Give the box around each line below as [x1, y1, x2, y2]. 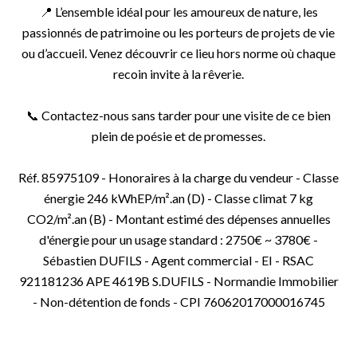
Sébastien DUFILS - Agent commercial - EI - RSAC [43, 253, 314, 268]
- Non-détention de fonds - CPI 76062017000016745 [32, 294, 325, 309]
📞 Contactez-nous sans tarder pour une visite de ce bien [26, 108, 331, 123]
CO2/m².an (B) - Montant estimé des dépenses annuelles [26, 211, 331, 226]
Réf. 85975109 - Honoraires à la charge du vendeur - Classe [18, 170, 339, 185]
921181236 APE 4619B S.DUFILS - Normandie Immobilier [18, 273, 339, 288]
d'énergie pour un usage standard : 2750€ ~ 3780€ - [39, 232, 318, 247]
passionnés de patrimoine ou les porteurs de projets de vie [22, 25, 335, 40]
